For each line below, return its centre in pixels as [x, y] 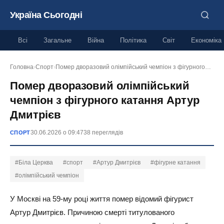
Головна [22, 67]
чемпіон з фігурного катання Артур [105, 100]
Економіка [206, 40]
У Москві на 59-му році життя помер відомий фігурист [102, 199]
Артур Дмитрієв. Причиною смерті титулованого [92, 212]
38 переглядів [103, 132]
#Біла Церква [34, 162]
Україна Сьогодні [46, 15]
